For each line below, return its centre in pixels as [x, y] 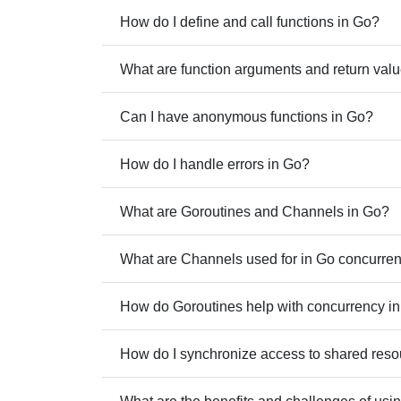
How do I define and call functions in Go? [250, 21]
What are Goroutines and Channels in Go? [255, 211]
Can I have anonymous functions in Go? [247, 116]
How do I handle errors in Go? [215, 164]
